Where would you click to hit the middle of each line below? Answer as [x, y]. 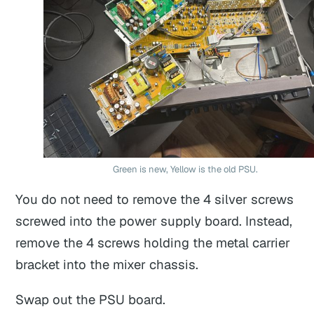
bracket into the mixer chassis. [107, 265]
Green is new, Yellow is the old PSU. [185, 169]
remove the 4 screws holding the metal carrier [153, 243]
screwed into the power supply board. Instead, [154, 221]
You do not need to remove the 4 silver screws [155, 199]
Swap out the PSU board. [91, 299]
